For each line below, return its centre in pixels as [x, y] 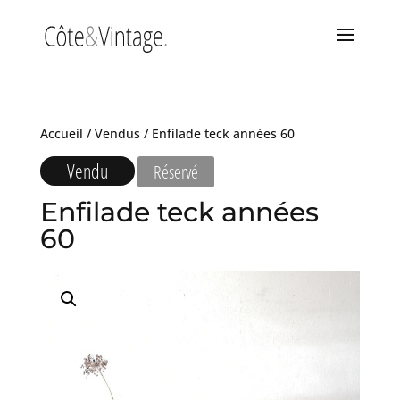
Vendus [117, 133]
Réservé [175, 172]
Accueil [61, 133]
